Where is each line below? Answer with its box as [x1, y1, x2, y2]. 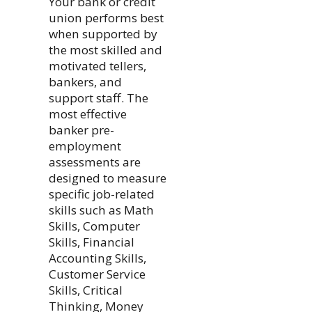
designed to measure [48, 169, 166, 186]
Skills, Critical [48, 281, 123, 298]
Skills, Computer [48, 217, 140, 234]
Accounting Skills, [48, 249, 146, 266]
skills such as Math [48, 201, 154, 218]
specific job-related [48, 185, 155, 202]
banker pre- [48, 121, 114, 138]
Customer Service [48, 265, 146, 282]
